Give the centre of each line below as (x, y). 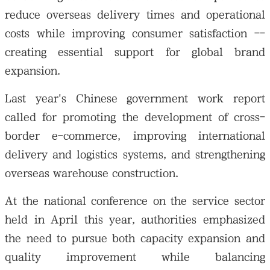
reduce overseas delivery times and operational (135, 15)
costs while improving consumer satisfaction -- (135, 34)
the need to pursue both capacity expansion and (135, 239)
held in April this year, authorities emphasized (135, 220)
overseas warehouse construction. (92, 174)
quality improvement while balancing (135, 257)
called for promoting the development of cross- (135, 118)
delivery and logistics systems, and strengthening (135, 155)
